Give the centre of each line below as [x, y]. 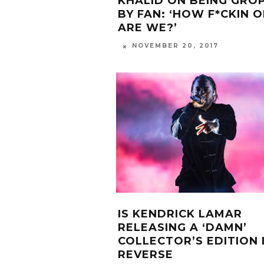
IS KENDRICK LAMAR [180, 214]
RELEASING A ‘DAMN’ [182, 227]
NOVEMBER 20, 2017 [175, 46]
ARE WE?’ [148, 28]
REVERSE [146, 254]
